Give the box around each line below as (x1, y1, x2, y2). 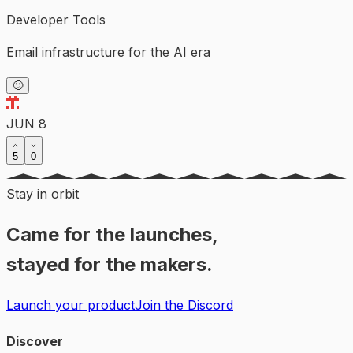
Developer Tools (6, 11, 106, 28)
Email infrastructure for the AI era (6, 43, 210, 60)
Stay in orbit (6, 185, 79, 202)
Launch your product (6, 296, 135, 313)
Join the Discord (135, 296, 233, 313)
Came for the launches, (6, 222, 218, 246)
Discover (6, 333, 63, 349)
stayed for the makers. (6, 252, 213, 276)
